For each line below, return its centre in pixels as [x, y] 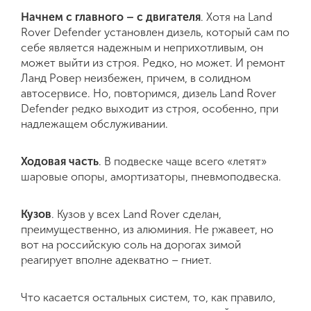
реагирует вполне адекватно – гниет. [116, 260]
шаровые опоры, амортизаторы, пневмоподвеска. [151, 177]
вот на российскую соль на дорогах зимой [131, 245]
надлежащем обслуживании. [94, 124]
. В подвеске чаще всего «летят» [183, 161]
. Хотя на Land [236, 17]
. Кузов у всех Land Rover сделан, [136, 214]
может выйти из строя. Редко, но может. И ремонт [153, 63]
